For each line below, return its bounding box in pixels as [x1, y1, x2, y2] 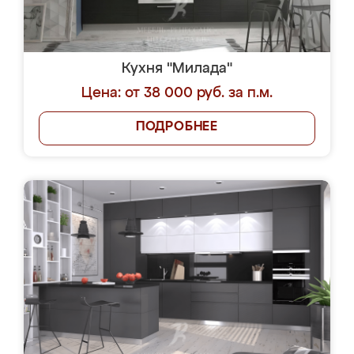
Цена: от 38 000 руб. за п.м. [81, 86, 273, 100]
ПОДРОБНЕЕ [135, 121, 219, 134]
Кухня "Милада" [122, 62, 232, 76]
